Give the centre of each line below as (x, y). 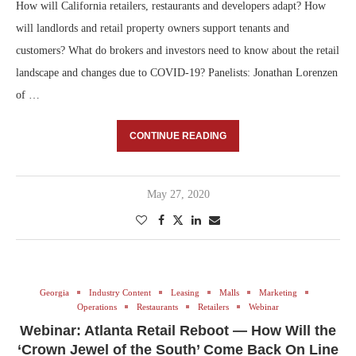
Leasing (185, 292)
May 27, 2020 (178, 194)
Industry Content (120, 292)
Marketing (278, 292)
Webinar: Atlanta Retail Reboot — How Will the (178, 330)
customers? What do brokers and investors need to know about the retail (178, 50)
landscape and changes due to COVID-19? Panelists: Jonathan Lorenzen (177, 72)
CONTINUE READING (178, 135)
